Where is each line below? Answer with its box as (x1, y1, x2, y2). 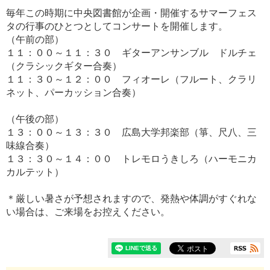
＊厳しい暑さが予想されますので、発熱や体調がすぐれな (6, 193, 257, 204)
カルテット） (6, 167, 64, 178)
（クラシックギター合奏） (6, 61, 122, 72)
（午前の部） (6, 34, 64, 45)
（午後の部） (6, 114, 64, 125)
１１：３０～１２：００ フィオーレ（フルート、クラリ (6, 74, 257, 85)
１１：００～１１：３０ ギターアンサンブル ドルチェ (6, 48, 257, 58)
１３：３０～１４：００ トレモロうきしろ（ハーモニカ (6, 154, 257, 165)
